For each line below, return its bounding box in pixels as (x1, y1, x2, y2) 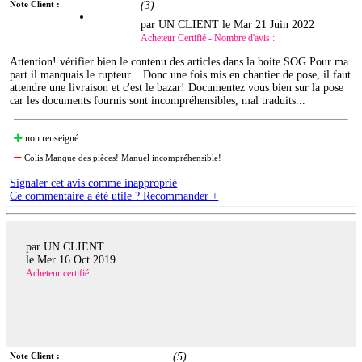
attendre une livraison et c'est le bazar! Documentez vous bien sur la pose (10, 82, 344, 95)
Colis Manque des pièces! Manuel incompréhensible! (22, 153, 222, 163)
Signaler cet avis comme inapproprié (10, 177, 178, 190)
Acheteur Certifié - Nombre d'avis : (141, 32, 276, 44)
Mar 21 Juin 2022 (234, 19, 315, 32)
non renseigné (23, 133, 79, 145)
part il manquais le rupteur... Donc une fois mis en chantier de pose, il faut (10, 69, 351, 82)
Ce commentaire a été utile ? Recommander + (10, 190, 219, 203)
